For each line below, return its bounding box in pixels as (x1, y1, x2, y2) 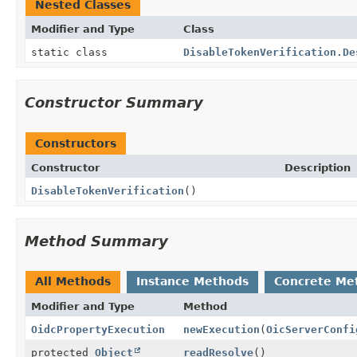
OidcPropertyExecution (31, 323, 165, 335)
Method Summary (25, 232, 168, 249)
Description (284, 161, 351, 174)
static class (31, 45, 114, 58)
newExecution (182, 323, 260, 335)
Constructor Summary (25, 93, 203, 111)
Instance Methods (136, 274, 249, 288)
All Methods (35, 274, 111, 288)
